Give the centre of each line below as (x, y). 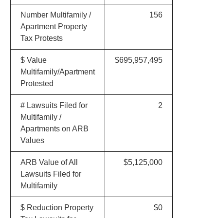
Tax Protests (41, 38)
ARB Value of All (49, 162)
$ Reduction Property (57, 208)
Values (32, 140)
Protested (37, 83)
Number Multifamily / (55, 15)
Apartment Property (54, 27)
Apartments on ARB (54, 129)
